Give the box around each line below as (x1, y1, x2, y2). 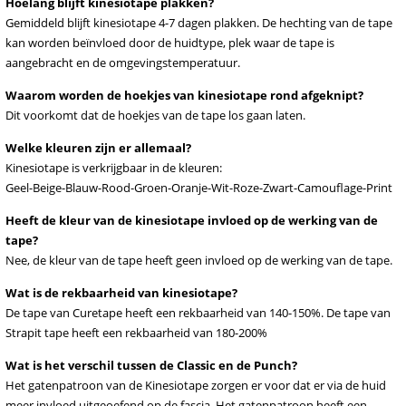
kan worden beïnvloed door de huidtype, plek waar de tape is (5, 34, 334, 51)
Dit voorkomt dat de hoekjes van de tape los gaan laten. (5, 107, 305, 123)
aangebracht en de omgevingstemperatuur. (5, 54, 240, 71)
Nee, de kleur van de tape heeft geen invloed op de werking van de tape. (5, 252, 392, 268)
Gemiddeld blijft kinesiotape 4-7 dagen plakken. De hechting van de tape (5, 14, 392, 31)
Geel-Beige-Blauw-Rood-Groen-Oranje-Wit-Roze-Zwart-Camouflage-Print (5, 179, 392, 196)
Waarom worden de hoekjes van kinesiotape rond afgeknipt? (5, 87, 363, 103)
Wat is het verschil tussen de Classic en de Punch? (5, 357, 297, 373)
